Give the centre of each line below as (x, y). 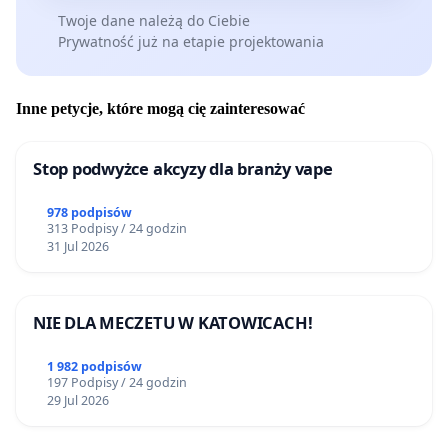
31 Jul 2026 (77, 247)
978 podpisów (89, 213)
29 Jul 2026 (77, 400)
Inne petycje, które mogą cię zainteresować (160, 109)
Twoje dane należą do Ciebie (153, 20)
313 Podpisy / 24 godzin (116, 229)
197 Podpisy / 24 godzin (116, 382)
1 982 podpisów (94, 366)
